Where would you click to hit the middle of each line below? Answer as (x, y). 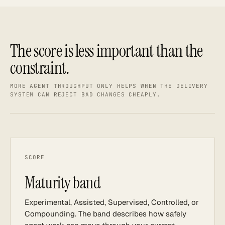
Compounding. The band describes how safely (105, 214)
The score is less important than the (106, 51)
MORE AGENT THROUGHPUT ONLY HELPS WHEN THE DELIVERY (109, 86)
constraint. (40, 68)
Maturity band (63, 183)
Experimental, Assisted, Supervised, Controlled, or (112, 202)
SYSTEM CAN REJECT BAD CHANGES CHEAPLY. (85, 94)
